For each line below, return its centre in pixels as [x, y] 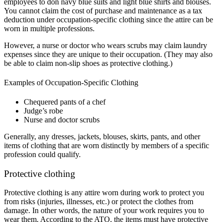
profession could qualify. [42, 155]
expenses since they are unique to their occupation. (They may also [108, 54]
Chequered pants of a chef [65, 102]
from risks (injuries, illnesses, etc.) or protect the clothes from [99, 202]
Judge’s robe [43, 111]
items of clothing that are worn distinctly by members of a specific [107, 146]
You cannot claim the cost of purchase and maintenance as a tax [103, 10]
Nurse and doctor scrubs [63, 120]
